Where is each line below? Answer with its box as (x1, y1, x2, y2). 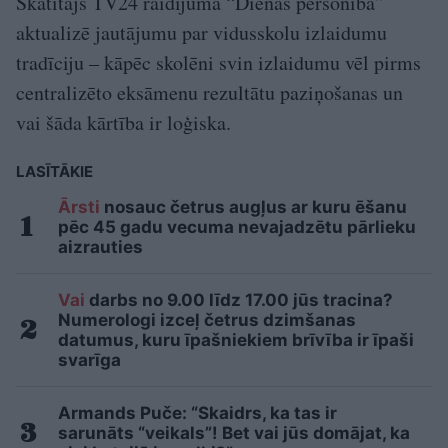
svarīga (58, 349, 121, 370)
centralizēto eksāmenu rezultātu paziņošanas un (16, 78, 403, 106)
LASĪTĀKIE (16, 161, 93, 181)
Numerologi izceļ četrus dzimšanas (58, 309, 356, 330)
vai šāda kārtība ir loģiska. (16, 108, 231, 136)
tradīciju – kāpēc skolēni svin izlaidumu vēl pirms (16, 48, 421, 76)
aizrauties (58, 236, 143, 257)
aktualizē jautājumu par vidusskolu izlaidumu (16, 18, 387, 46)
